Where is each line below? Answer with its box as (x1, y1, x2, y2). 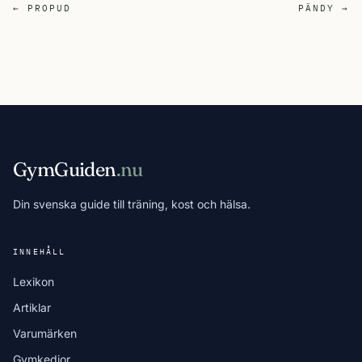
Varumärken (13, 326, 77, 340)
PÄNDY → (298, 2, 349, 14)
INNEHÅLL (13, 246, 66, 257)
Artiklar (13, 301, 51, 314)
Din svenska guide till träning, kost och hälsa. (13, 197, 250, 211)
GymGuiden (13, 158, 116, 181)
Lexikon (13, 275, 54, 288)
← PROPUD (13, 2, 71, 14)
